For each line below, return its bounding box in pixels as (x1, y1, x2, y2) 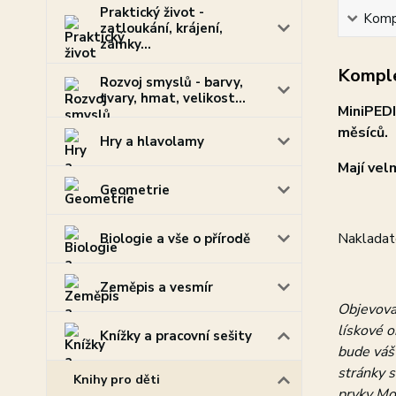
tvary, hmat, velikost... (100, 89, 246, 107)
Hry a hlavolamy (100, 133, 204, 150)
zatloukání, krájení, (100, 19, 223, 37)
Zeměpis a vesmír (100, 278, 213, 296)
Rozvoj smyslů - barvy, (100, 73, 243, 91)
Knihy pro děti (73, 371, 160, 388)
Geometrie (100, 181, 170, 199)
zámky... (100, 35, 151, 53)
